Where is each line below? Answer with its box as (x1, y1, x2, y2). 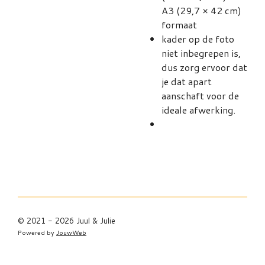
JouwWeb (56, 228, 86, 237)
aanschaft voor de (161, 89, 239, 102)
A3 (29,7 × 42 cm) (161, 4, 241, 17)
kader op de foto (161, 32, 234, 46)
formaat (161, 18, 197, 31)
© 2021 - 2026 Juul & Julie (18, 215, 115, 226)
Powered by (18, 228, 56, 237)
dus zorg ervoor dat (161, 60, 247, 74)
